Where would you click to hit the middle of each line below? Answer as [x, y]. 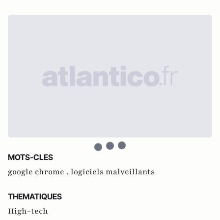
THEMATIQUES [35, 196]
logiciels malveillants [113, 172]
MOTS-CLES [30, 157]
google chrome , [39, 172]
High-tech [28, 211]
